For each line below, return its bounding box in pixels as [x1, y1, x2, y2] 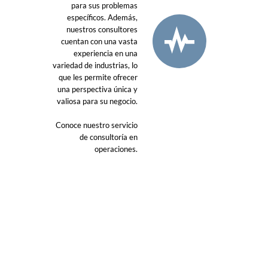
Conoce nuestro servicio [56, 120, 138, 130]
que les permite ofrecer [59, 72, 138, 82]
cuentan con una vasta [61, 36, 138, 46]
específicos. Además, [67, 13, 138, 22]
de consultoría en [80, 132, 138, 142]
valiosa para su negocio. [57, 96, 138, 106]
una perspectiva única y [57, 84, 138, 94]
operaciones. [95, 144, 138, 154]
